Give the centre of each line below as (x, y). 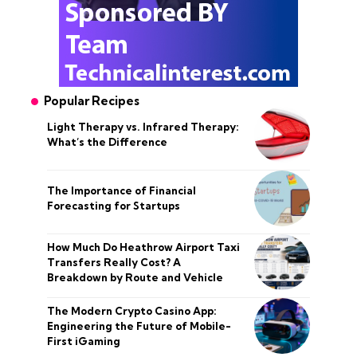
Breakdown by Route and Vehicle (135, 277)
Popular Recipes (92, 101)
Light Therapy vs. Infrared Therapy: (143, 127)
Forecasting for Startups (114, 206)
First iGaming (84, 341)
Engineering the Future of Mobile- (139, 326)
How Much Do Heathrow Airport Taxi (143, 247)
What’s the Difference (107, 142)
